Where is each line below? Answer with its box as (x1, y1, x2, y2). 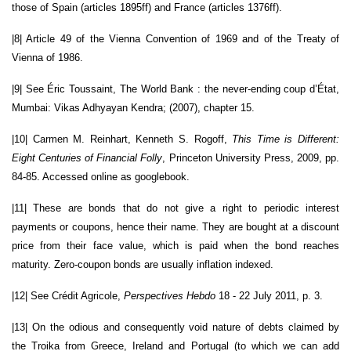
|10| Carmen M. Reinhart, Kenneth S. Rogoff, (12, 132, 233, 145)
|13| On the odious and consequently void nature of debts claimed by (12, 320, 339, 333)
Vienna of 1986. (12, 51, 83, 63)
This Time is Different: (232, 132, 340, 145)
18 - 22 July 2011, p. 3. (215, 289, 323, 302)
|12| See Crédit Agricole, (12, 289, 124, 302)
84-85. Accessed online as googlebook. (12, 170, 190, 183)
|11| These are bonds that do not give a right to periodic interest (12, 201, 339, 214)
